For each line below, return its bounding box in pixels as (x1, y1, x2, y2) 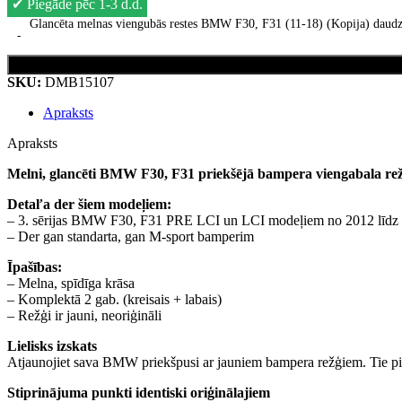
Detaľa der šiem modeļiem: (7, 196, 171, 212)
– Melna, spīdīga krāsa (7, 275, 135, 291)
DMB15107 (45, 74, 114, 90)
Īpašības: (7, 258, 62, 275)
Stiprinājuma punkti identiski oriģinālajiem (7, 384, 270, 400)
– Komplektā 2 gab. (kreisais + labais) (7, 291, 222, 307)
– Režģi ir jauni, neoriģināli (7, 307, 162, 323)
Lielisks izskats (7, 337, 97, 354)
